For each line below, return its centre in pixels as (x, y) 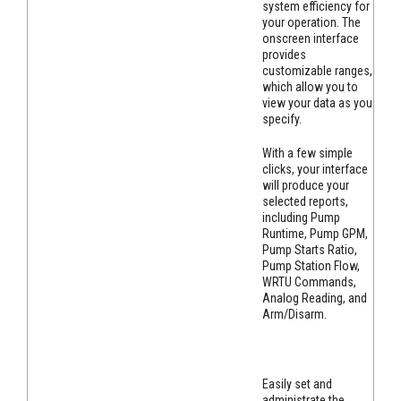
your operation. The (311, 23)
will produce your (306, 186)
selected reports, (305, 202)
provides (284, 55)
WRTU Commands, (309, 282)
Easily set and (297, 384)
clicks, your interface (315, 170)
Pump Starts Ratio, (310, 250)
